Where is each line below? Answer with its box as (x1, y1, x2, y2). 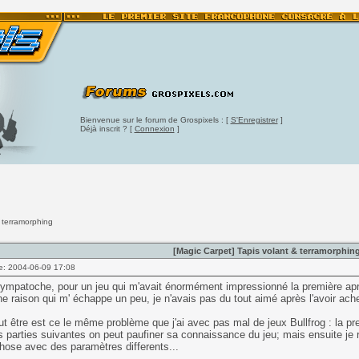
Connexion (134, 124, 175, 133)
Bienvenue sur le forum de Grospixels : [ (79, 115, 231, 124)
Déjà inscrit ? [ (79, 124, 135, 133)
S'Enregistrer (230, 115, 278, 124)
